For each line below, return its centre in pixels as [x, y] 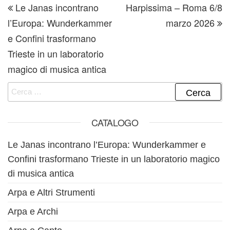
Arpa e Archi [33, 211]
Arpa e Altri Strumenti [51, 192]
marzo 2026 [190, 22]
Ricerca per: [28, 87]
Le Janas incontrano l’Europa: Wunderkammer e [107, 145]
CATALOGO [115, 122]
